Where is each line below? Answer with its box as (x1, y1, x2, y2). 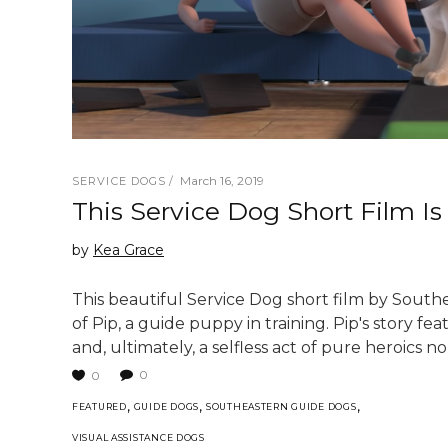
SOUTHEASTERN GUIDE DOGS (205, 401, 357, 413)
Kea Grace (93, 240, 164, 259)
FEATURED (72, 401, 127, 413)
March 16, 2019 (180, 172, 265, 188)
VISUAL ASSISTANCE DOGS (72, 432, 205, 444)
